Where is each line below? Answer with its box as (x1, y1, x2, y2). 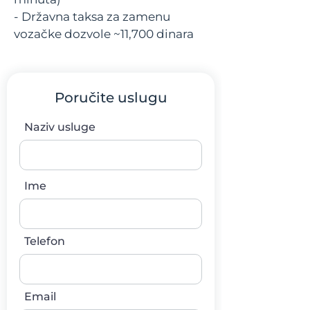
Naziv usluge (24, 120, 95, 134)
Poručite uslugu (54, 89, 167, 106)
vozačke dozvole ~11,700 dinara (14, 27, 194, 41)
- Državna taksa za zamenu (14, 10, 170, 24)
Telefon (24, 235, 65, 248)
